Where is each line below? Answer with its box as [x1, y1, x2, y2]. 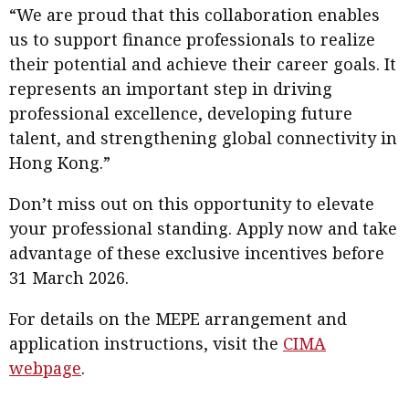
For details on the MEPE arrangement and [9, 308, 347, 330]
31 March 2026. [9, 267, 129, 288]
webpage [9, 357, 81, 379]
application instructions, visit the [9, 332, 283, 354]
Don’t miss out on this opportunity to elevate [9, 193, 374, 215]
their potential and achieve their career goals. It [9, 53, 396, 75]
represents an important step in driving [9, 78, 332, 100]
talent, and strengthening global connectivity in [9, 127, 397, 149]
